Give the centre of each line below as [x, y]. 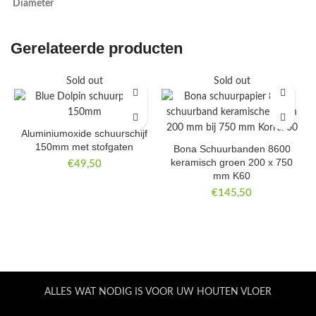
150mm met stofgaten [84, 147]
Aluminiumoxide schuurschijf [84, 134]
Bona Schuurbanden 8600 [232, 149]
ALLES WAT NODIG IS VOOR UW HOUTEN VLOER [158, 292]
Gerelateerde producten [97, 49]
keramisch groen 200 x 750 [232, 163]
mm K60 [232, 176]
